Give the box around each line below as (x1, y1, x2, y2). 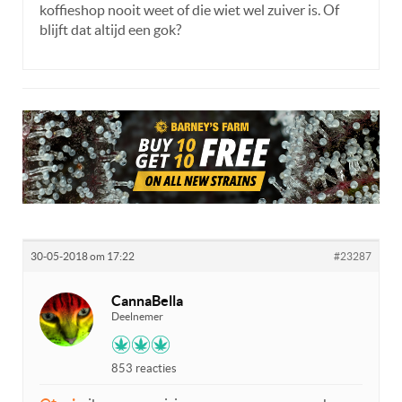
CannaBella (111, 292, 183, 309)
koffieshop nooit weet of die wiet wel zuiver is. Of (39, 2, 339, 19)
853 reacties (111, 361, 177, 375)
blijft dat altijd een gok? (39, 22, 181, 39)
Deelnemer (111, 310, 163, 322)
